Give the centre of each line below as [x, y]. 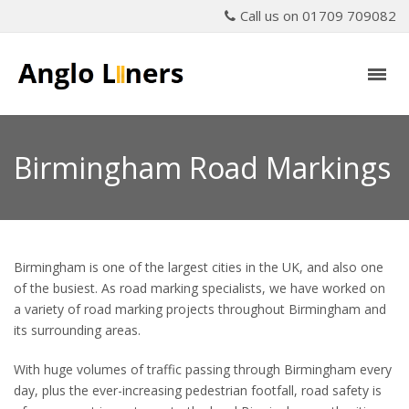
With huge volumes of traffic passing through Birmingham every [203, 369]
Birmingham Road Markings [202, 168]
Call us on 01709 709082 [318, 16]
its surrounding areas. [77, 330]
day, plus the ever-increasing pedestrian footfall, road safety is [198, 390]
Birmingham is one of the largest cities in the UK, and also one [199, 267]
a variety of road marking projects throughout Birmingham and [200, 309]
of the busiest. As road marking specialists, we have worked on [199, 288]
